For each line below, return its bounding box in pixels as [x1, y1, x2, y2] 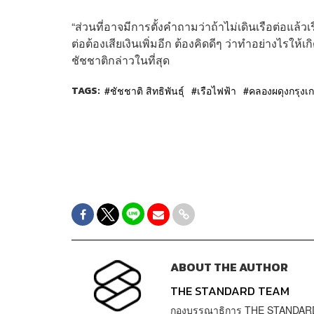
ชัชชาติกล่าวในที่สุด [71, 51, 170, 68]
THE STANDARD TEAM [170, 282, 289, 300]
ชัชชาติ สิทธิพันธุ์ [110, 83, 184, 97]
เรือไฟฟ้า [197, 83, 236, 97]
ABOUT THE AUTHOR [170, 258, 288, 276]
